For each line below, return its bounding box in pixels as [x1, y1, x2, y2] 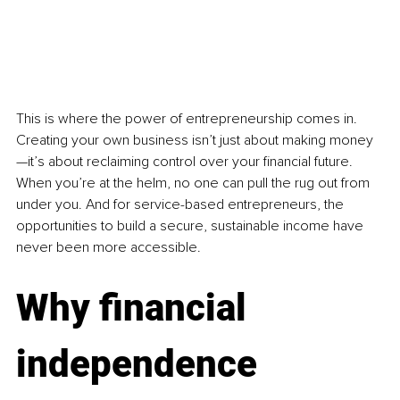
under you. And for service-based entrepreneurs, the [16, 195, 347, 213]
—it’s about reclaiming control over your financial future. [16, 152, 356, 171]
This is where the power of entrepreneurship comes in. [16, 109, 361, 128]
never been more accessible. [16, 237, 201, 256]
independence [16, 341, 266, 386]
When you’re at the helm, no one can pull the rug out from [16, 173, 373, 192]
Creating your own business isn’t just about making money [16, 130, 373, 149]
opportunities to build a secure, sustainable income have [16, 216, 367, 235]
